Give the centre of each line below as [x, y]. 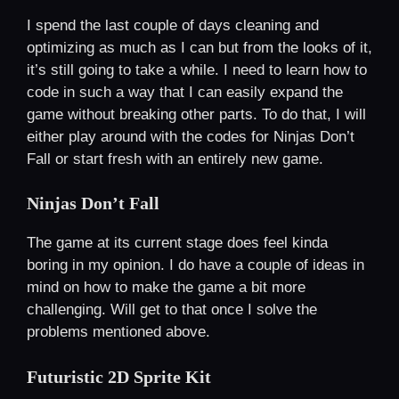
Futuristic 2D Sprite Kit [119, 376]
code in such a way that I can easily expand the [185, 92]
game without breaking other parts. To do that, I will [196, 114]
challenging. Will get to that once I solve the [172, 310]
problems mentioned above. [118, 332]
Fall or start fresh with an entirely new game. [175, 159]
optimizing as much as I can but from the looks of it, [199, 47]
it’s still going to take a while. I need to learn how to [197, 69]
